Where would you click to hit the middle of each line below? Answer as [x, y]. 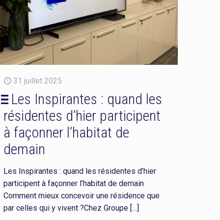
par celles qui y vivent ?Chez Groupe [66, 208]
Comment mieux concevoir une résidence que [82, 196]
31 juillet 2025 [38, 81]
